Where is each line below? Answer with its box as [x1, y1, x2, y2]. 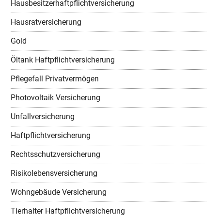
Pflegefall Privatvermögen [11, 74, 99, 83]
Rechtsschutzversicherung [11, 149, 101, 159]
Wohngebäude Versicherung [11, 187, 107, 197]
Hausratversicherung [11, 17, 82, 27]
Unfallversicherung [11, 111, 75, 121]
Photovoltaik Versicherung [11, 93, 101, 102]
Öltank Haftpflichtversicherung [11, 55, 115, 64]
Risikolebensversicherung [11, 168, 98, 178]
